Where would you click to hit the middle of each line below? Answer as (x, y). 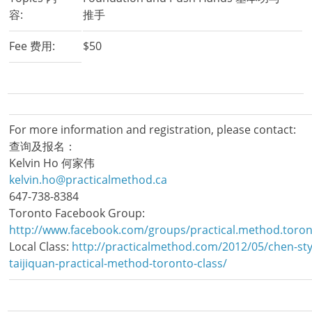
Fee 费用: (32, 46)
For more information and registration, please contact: (153, 129)
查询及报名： (43, 146)
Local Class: (41, 246)
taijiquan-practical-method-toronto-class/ (118, 263)
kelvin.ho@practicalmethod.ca (88, 179)
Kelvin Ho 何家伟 (52, 163)
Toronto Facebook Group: (77, 213)
